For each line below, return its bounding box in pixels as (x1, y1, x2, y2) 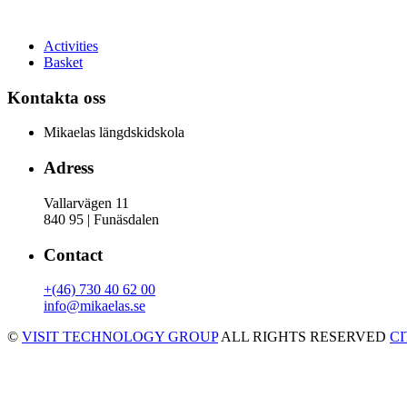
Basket (44, 55, 83, 70)
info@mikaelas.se (44, 298, 145, 314)
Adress (44, 158, 94, 178)
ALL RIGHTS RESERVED (218, 329, 390, 345)
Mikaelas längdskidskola (44, 124, 184, 141)
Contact (44, 244, 103, 264)
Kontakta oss (7, 87, 105, 107)
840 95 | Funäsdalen (44, 211, 159, 227)
